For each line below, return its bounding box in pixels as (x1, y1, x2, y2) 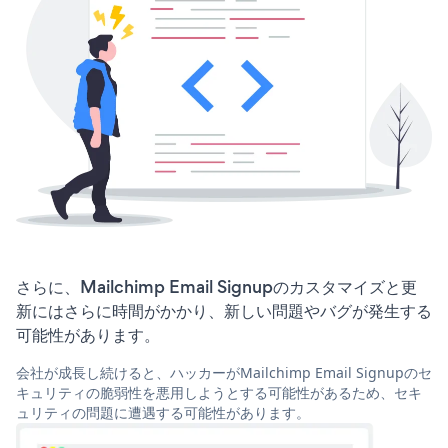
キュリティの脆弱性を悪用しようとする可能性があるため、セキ (16, 383, 422, 403)
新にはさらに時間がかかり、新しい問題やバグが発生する (16, 299, 432, 324)
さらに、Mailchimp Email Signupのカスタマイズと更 (16, 275, 417, 300)
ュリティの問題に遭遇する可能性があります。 (16, 403, 310, 423)
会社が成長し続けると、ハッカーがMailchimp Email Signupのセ (16, 363, 432, 383)
